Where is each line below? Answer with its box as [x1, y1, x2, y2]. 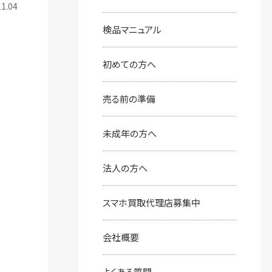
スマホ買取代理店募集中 [102, 196, 200, 209]
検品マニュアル [102, 23, 161, 36]
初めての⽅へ [102, 58, 156, 70]
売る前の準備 [102, 92, 155, 105]
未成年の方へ [102, 127, 157, 140]
